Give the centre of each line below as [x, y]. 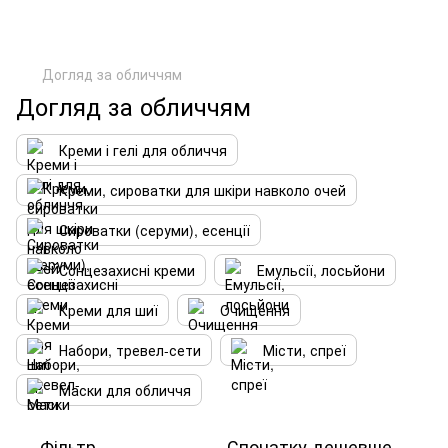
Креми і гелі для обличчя [143, 150]
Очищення [255, 310]
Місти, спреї [304, 350]
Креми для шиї [108, 310]
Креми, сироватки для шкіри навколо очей [202, 190]
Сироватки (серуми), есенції [154, 230]
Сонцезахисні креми [127, 270]
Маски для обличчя [125, 390]
